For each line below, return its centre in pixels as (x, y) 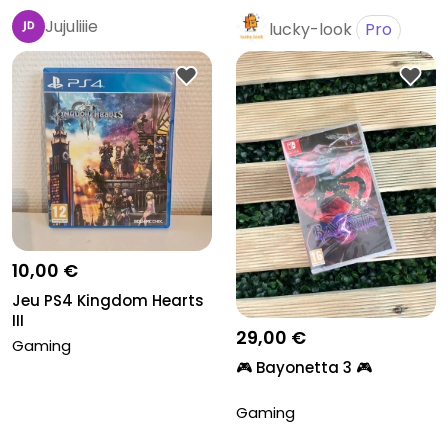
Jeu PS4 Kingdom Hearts (108, 301)
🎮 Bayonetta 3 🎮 (304, 367)
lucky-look (310, 29)
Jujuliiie (71, 26)
